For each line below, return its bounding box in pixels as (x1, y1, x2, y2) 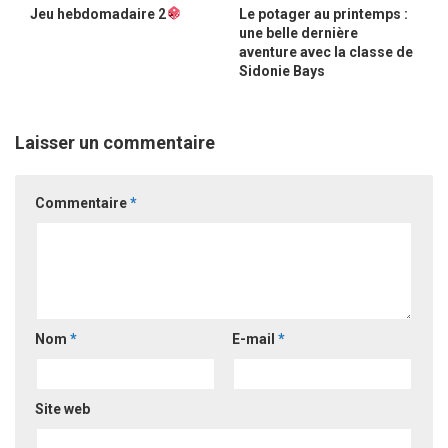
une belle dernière (239, 24, 358, 41)
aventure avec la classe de (239, 43, 413, 60)
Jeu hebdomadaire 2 (30, 5, 166, 22)
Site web (35, 400, 90, 417)
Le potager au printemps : (239, 5, 408, 22)
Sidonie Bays (239, 62, 325, 79)
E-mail (231, 330, 278, 347)
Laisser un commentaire (15, 131, 215, 153)
